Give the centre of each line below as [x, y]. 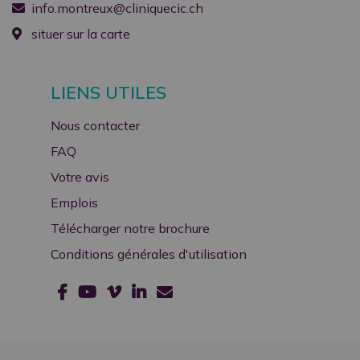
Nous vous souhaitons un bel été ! [151, 69]
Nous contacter [95, 125]
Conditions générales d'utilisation [149, 254]
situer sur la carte [79, 34]
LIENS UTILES [108, 92]
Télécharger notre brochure [130, 228]
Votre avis [80, 177]
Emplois [74, 202]
